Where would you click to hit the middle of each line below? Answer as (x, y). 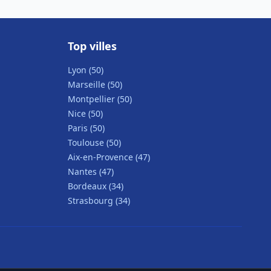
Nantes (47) (91, 171)
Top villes (92, 46)
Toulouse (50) (94, 142)
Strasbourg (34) (99, 201)
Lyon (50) (86, 70)
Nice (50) (85, 113)
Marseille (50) (95, 84)
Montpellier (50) (100, 99)
